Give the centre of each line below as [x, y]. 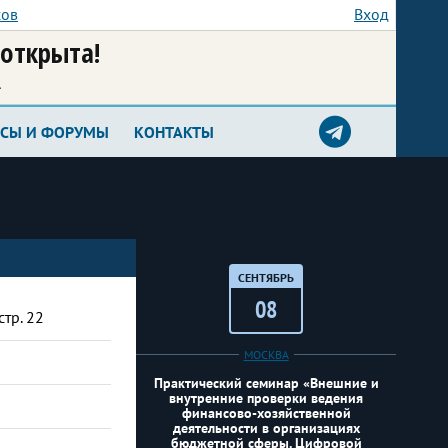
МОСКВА [266, 354]
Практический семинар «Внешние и [266, 383]
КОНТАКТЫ [174, 132]
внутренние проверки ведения [266, 398]
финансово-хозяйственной [266, 413]
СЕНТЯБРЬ [266, 277]
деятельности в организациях [266, 428]
